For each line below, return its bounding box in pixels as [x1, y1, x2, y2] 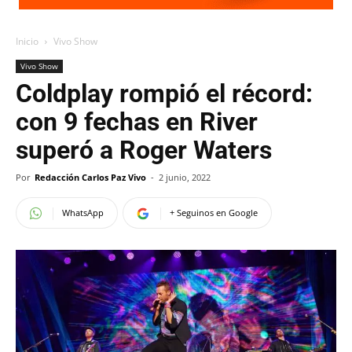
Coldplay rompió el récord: [16, 79, 313, 108]
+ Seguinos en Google [170, 207, 258, 218]
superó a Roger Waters [16, 135, 272, 165]
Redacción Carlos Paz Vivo [35, 171, 146, 183]
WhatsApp [62, 207, 104, 218]
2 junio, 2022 [159, 171, 211, 183]
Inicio [16, 35, 38, 48]
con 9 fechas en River [16, 107, 258, 137]
